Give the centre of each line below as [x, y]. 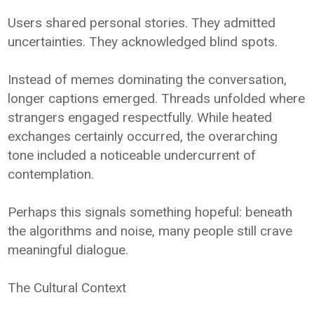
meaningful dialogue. [68, 250]
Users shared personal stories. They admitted [142, 22]
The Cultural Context [67, 287]
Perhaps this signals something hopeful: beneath [150, 212]
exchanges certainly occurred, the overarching [143, 136]
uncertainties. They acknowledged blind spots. [143, 41]
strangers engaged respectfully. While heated [140, 117]
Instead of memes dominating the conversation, [148, 79]
